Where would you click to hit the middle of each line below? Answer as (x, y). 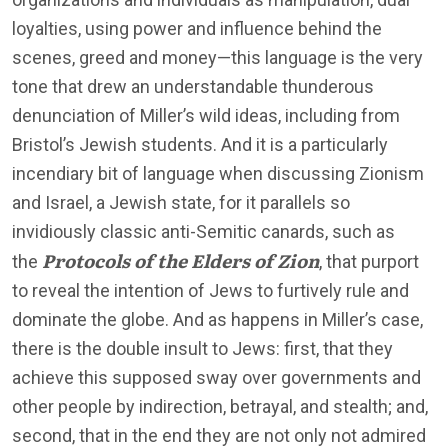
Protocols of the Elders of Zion (180, 260)
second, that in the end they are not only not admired (219, 435)
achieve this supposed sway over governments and (216, 377)
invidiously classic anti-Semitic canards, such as (203, 231)
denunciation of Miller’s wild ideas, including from (206, 115)
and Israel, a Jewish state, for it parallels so (181, 202)
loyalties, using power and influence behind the (197, 28)
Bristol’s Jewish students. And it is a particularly (200, 144)
